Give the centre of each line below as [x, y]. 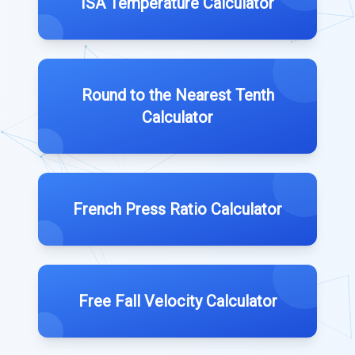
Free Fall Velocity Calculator [177, 301]
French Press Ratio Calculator [177, 209]
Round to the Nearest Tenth [177, 95]
